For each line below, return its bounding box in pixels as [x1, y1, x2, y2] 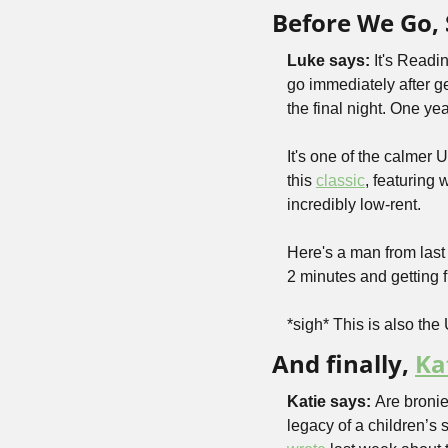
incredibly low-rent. [287, 196, 421, 213]
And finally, [272, 347, 415, 380]
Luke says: [287, 52, 370, 69]
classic [316, 172, 365, 189]
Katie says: [287, 393, 375, 410]
